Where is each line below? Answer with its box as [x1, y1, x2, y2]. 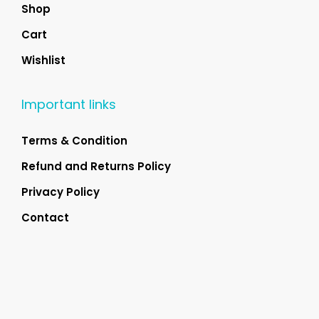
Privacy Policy [21, 184, 100, 200]
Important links [21, 95, 116, 114]
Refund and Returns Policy [21, 159, 171, 174]
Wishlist [21, 53, 66, 68]
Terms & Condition [21, 133, 127, 149]
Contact [21, 210, 69, 226]
